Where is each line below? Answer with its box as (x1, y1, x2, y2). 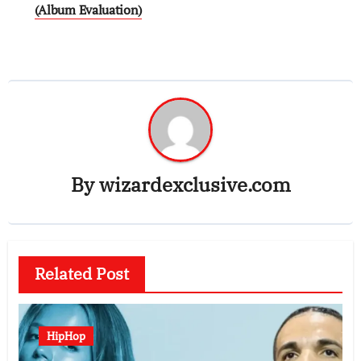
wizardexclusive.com (98, 171, 291, 197)
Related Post (34, 263, 129, 285)
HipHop (46, 328, 85, 344)
